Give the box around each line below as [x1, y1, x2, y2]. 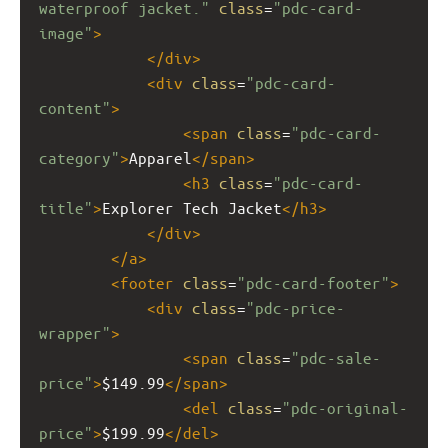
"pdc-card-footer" [237, 272, 390, 292]
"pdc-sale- [291, 347, 381, 367]
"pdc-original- [282, 397, 408, 417]
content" [39, 97, 111, 117]
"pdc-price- [246, 297, 345, 317]
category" [39, 147, 120, 167]
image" [39, 22, 93, 42]
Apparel [129, 147, 192, 167]
